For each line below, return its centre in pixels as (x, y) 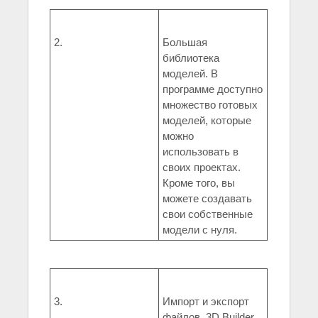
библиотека (191, 58)
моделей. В (190, 74)
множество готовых (210, 105)
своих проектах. (202, 168)
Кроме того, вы (199, 183)
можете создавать (207, 199)
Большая (185, 43)
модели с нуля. (200, 230)
